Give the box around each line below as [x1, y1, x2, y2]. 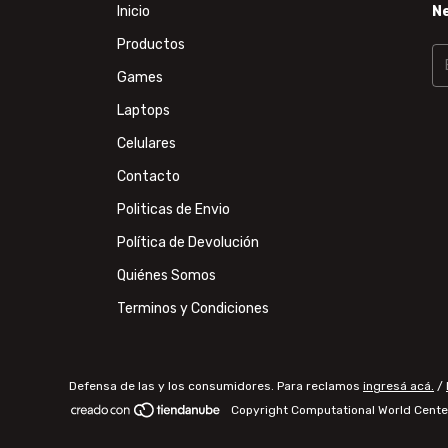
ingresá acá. [363, 379, 434, 394]
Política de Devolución [117, 233, 260, 251]
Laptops [117, 101, 171, 119]
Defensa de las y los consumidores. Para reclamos [69, 379, 360, 394]
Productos [117, 35, 186, 53]
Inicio [117, 2, 151, 20]
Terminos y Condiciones [117, 299, 270, 317]
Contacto [117, 167, 181, 185]
